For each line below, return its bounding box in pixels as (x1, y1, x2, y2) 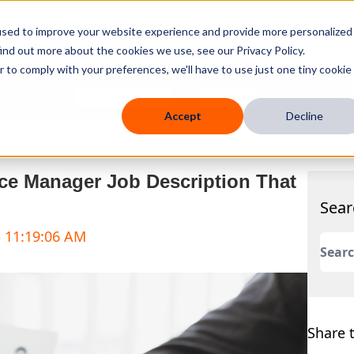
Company (200, 88, 258, 106)
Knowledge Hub (74, 88, 171, 106)
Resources (286, 88, 349, 106)
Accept (164, 109, 201, 123)
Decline (285, 109, 323, 123)
